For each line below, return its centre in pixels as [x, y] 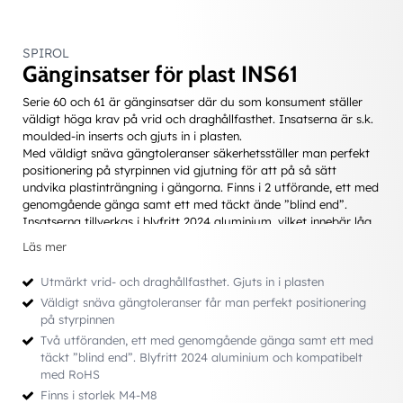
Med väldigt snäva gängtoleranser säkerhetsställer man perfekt [196, 153]
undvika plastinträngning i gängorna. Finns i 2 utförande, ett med [201, 187]
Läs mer [45, 246]
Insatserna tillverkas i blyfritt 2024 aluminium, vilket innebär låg [197, 221]
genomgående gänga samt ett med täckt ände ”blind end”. [185, 204]
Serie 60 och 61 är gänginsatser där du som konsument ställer [193, 102]
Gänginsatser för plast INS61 [160, 74]
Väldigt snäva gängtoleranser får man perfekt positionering [203, 302]
